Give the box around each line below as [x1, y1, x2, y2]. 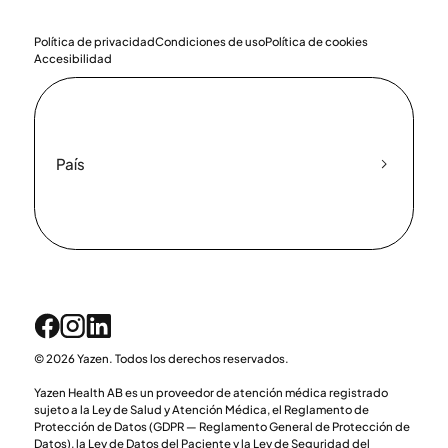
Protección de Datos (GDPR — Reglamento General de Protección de [33, 418, 410, 434]
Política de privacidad [33, 33, 155, 49]
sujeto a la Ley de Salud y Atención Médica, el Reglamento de [33, 401, 369, 417]
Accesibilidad [33, 50, 112, 66]
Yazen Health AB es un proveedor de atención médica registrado [33, 384, 388, 400]
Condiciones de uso [154, 33, 265, 49]
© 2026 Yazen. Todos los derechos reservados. [33, 350, 289, 366]
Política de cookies [264, 33, 368, 49]
